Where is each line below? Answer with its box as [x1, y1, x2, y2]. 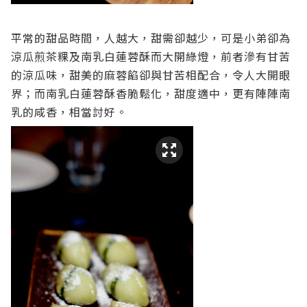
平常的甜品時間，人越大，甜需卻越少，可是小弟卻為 [11, 29, 291, 46]
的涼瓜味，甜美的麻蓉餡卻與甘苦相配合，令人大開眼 [11, 66, 291, 83]
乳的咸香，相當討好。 [11, 103, 127, 120]
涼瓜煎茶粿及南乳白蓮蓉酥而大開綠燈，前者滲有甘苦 [11, 48, 291, 64]
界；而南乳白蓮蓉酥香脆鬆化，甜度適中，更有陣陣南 [11, 85, 291, 101]
